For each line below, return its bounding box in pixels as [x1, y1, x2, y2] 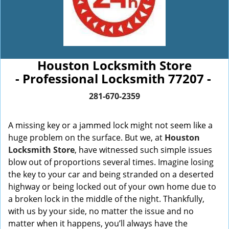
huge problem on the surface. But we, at [8, 132, 165, 143]
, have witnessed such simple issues [75, 144, 212, 155]
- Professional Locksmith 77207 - [15, 70, 214, 87]
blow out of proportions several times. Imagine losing [8, 156, 214, 168]
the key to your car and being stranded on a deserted [8, 169, 214, 180]
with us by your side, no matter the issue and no [8, 205, 194, 217]
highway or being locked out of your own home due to [8, 181, 216, 192]
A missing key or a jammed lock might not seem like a [8, 120, 213, 131]
